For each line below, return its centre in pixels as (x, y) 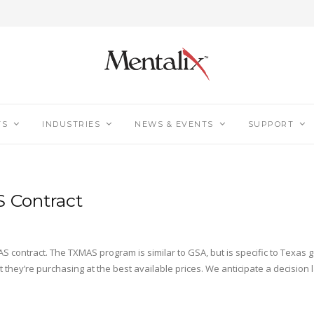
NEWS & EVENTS (174, 124)
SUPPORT (271, 124)
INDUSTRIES (71, 124)
